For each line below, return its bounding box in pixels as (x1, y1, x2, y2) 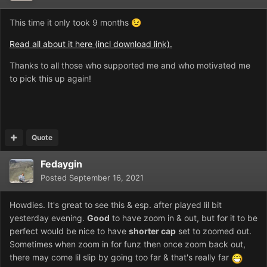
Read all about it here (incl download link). (10, 39, 172, 49)
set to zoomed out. (176, 226, 252, 237)
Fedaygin (41, 158, 82, 170)
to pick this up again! (10, 73, 91, 84)
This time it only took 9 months (10, 17, 131, 28)
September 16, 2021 (69, 173, 144, 183)
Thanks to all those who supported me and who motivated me (10, 60, 250, 71)
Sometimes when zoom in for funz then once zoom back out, (10, 239, 246, 250)
